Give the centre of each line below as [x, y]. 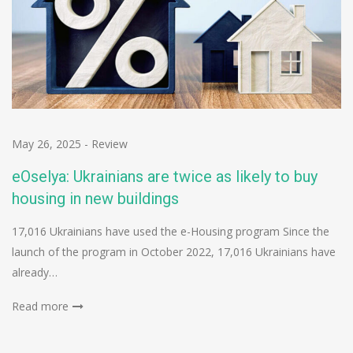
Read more [40, 306]
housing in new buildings [95, 198]
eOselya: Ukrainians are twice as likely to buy [165, 176]
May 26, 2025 [46, 143]
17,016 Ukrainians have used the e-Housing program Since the [171, 231]
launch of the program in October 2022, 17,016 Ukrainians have [174, 251]
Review [110, 143]
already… [35, 272]
